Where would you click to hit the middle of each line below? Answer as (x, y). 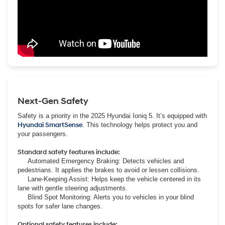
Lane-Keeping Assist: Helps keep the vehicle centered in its (109, 179)
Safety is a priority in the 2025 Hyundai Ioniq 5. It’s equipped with (112, 116)
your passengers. (43, 134)
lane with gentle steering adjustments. (73, 188)
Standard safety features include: (69, 152)
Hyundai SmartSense (50, 125)
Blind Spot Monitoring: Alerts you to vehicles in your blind (106, 197)
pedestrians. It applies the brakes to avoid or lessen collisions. (108, 170)
